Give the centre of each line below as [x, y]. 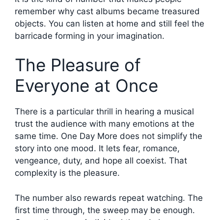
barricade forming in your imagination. [90, 36]
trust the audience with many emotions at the [105, 124]
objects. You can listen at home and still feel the [110, 23]
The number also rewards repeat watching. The [109, 198]
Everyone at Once [86, 86]
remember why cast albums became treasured [107, 11]
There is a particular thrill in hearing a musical [104, 112]
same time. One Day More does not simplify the [109, 136]
